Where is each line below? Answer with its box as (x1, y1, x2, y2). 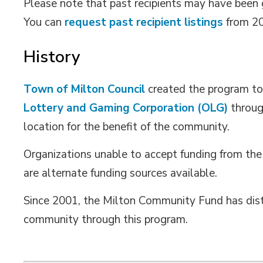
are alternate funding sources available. (23, 166, 221, 181)
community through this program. (23, 212, 188, 227)
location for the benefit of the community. (23, 119, 230, 134)
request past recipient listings (65, 15, 224, 30)
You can (23, 15, 65, 30)
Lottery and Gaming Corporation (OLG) (23, 100, 228, 116)
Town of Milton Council (23, 82, 146, 97)
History (23, 46, 81, 68)
